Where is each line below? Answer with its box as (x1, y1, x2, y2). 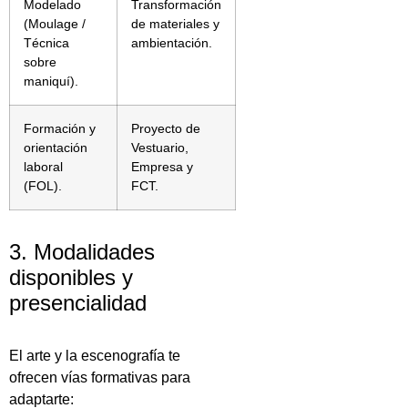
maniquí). (24, 73, 78, 88)
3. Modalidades (9, 239, 155, 264)
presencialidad (9, 290, 147, 315)
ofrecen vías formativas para (9, 369, 190, 385)
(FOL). (24, 178, 62, 193)
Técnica (24, 35, 69, 50)
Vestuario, (131, 139, 189, 155)
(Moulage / (24, 15, 86, 31)
